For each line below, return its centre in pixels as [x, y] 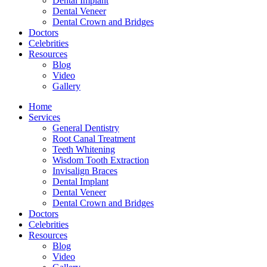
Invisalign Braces [85, 170]
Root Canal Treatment [94, 138]
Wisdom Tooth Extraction [101, 160]
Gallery [66, 86]
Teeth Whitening [84, 149]
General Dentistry [86, 128]
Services [44, 117]
